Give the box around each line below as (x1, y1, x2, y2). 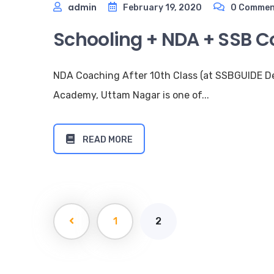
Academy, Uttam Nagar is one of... (53, 89, 209, 102)
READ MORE (80, 135, 133, 146)
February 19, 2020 (123, 2, 202, 13)
